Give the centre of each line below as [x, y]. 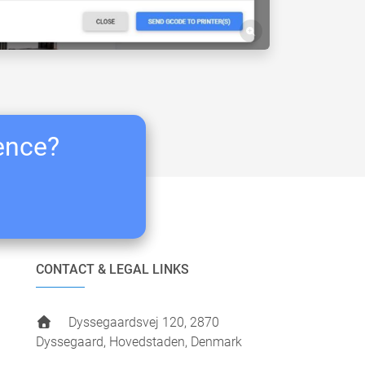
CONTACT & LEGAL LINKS [113, 269]
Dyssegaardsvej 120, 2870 [143, 322]
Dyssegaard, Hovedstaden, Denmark [139, 342]
